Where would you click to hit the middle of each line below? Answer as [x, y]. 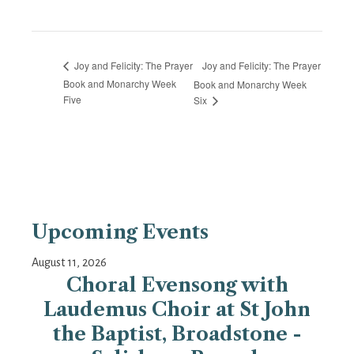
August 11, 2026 [69, 263]
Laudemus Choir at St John [177, 310]
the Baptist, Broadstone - [177, 334]
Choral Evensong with [177, 285]
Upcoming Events [120, 232]
